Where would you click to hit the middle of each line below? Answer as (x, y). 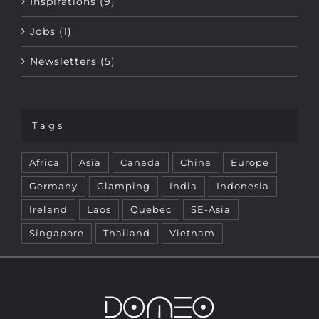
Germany (53, 160)
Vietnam (192, 207)
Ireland (48, 184)
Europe (250, 137)
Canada (141, 137)
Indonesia (243, 160)
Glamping (124, 160)
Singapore (57, 207)
